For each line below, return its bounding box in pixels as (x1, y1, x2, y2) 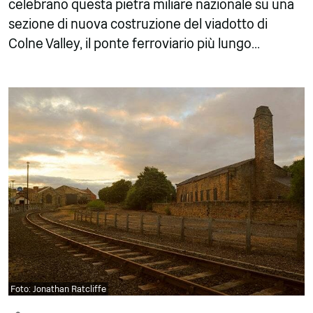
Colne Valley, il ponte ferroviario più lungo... (8, 36, 260, 52)
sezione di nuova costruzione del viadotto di (8, 16, 268, 33)
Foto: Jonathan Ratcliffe (10, 284, 106, 295)
